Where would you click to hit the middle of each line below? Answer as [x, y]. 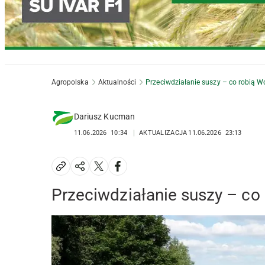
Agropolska [70, 83]
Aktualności [117, 83]
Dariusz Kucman [104, 117]
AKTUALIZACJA [163, 133]
